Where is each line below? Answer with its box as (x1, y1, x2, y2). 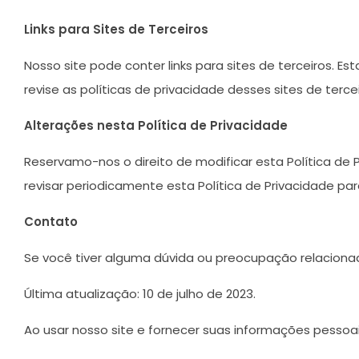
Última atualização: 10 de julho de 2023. (24, 285, 256, 303)
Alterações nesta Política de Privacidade (24, 117, 288, 135)
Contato (24, 213, 78, 231)
